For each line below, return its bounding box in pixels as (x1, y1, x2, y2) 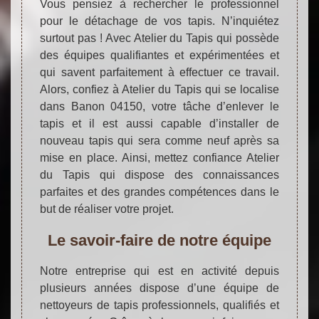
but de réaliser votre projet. (40, 202, 174, 215)
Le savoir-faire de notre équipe (48, 231, 271, 249)
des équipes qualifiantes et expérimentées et (40, 48, 279, 61)
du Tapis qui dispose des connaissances (40, 168, 279, 181)
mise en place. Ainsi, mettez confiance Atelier (40, 151, 279, 164)
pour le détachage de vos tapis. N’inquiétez (40, 14, 279, 27)
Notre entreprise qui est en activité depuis (40, 264, 279, 277)
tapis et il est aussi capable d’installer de (40, 117, 279, 130)
